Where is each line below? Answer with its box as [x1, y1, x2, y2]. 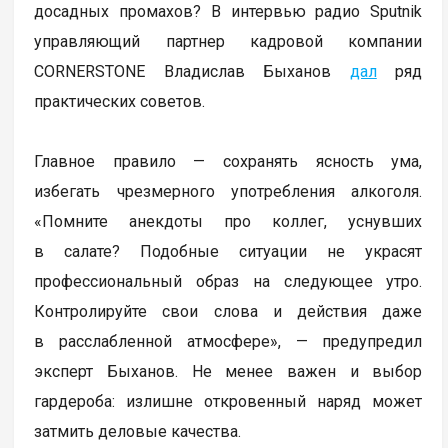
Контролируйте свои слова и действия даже [34, 301, 423, 321]
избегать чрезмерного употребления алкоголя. [34, 181, 423, 201]
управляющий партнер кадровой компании [34, 31, 423, 51]
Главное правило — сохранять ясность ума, [34, 151, 423, 171]
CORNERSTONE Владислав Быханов [34, 61, 350, 81]
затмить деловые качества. [34, 421, 242, 441]
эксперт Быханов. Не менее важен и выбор [34, 361, 423, 381]
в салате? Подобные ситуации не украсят [34, 241, 423, 261]
